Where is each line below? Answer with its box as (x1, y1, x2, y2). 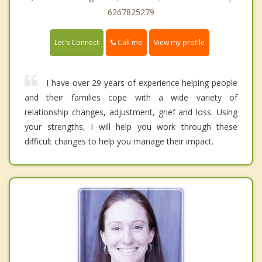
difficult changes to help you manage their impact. (25, 135, 213, 147)
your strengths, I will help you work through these (25, 120, 237, 132)
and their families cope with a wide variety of (25, 91, 237, 103)
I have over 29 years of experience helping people (46, 77, 237, 88)
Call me (116, 37, 142, 47)
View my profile (154, 37, 205, 47)
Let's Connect (54, 37, 99, 47)
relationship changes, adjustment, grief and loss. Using (25, 106, 237, 118)
